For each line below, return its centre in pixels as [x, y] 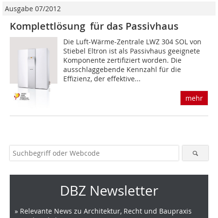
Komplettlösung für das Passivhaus [94, 26]
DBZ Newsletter [109, 191]
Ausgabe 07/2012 [33, 9]
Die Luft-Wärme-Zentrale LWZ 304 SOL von [133, 42]
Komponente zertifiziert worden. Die [123, 60]
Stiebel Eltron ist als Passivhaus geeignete [132, 51]
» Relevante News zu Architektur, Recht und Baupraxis [103, 211]
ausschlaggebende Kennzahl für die [122, 70]
